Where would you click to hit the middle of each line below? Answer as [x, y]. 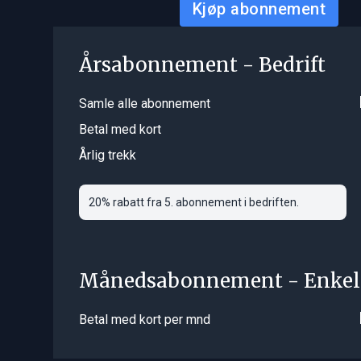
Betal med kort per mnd [144, 320]
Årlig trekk [107, 156]
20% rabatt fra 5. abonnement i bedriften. [195, 203]
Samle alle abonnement [144, 104]
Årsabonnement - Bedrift [202, 65]
